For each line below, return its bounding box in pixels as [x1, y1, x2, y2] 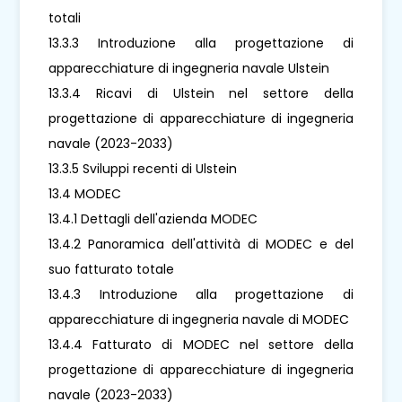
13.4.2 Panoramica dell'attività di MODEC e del [48, 234, 354, 253]
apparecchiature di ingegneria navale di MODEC [48, 310, 350, 328]
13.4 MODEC [48, 184, 122, 203]
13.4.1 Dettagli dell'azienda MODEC [48, 209, 258, 228]
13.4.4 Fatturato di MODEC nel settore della [48, 335, 354, 354]
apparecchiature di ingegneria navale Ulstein [48, 58, 330, 77]
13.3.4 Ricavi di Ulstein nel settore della [48, 83, 354, 102]
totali [48, 8, 82, 27]
